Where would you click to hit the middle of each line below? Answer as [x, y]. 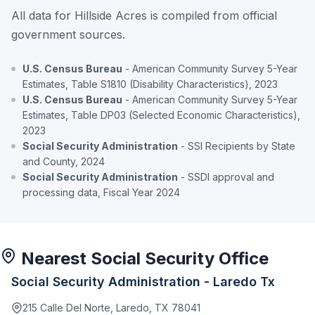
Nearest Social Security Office [143, 258]
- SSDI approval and [226, 176]
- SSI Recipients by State [237, 146]
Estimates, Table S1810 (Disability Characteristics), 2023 [150, 84]
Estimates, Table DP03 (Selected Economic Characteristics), [161, 115]
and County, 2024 [64, 161]
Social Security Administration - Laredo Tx [143, 281]
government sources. [68, 34]
